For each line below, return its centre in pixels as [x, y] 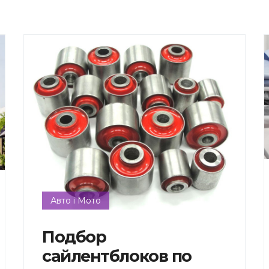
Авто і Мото [75, 200]
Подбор [74, 237]
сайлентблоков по [116, 256]
